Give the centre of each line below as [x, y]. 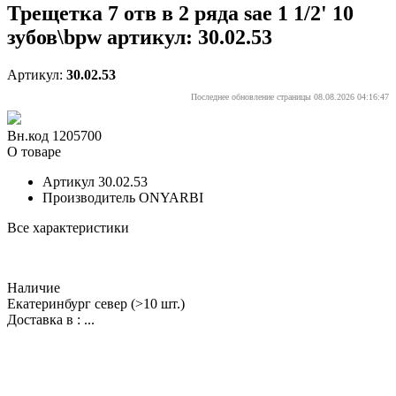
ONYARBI [171, 197]
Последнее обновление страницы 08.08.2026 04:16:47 [290, 96]
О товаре [34, 151]
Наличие [34, 287]
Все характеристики [68, 227]
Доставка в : [44, 319]
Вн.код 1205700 [54, 135]
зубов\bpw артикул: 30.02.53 [140, 37]
